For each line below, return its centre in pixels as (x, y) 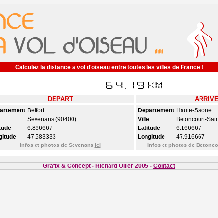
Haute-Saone (194, 110)
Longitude (151, 137)
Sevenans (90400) (52, 119)
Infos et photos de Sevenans (57, 145)
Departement (156, 110)
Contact (164, 166)
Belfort (36, 110)
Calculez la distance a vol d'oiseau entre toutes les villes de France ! (109, 67)
